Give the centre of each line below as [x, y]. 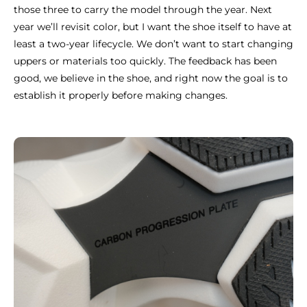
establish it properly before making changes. [121, 96]
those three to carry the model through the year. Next [143, 10]
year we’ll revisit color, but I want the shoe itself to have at [153, 27]
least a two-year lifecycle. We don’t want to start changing [153, 44]
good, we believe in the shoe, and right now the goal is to [151, 78]
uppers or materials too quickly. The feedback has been [145, 61]
